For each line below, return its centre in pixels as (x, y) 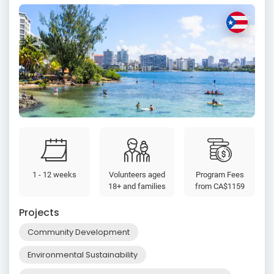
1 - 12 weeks (54, 174)
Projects (39, 212)
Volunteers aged (137, 174)
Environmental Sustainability (83, 254)
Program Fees (220, 174)
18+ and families (137, 186)
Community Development (79, 232)
